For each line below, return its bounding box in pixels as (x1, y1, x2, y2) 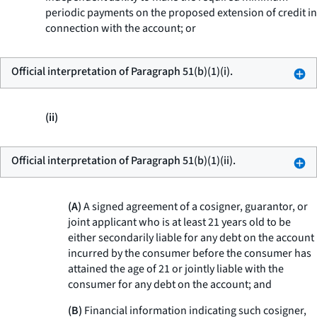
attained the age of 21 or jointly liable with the (68, 261, 284, 277)
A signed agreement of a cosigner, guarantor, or (81, 199, 308, 214)
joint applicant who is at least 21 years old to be (68, 214, 291, 230)
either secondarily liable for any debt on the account (68, 230, 314, 246)
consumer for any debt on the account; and (68, 277, 272, 292)
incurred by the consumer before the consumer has (68, 246, 311, 261)
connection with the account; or (45, 21, 196, 36)
